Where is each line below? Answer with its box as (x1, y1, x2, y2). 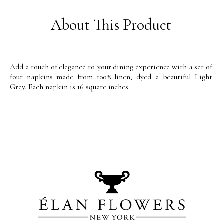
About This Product (51, 15, 171, 35)
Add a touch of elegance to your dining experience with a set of (10, 62, 212, 72)
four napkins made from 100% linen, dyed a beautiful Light (10, 72, 212, 82)
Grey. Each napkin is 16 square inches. (10, 82, 130, 92)
